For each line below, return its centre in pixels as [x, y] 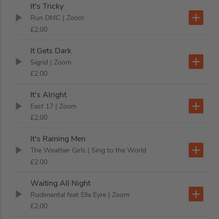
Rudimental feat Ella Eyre [68, 195]
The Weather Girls [58, 151]
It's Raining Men [58, 139]
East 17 [42, 107]
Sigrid [39, 62]
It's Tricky [47, 7]
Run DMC [46, 18]
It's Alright [49, 95]
